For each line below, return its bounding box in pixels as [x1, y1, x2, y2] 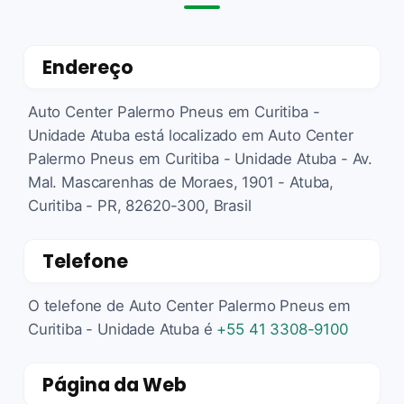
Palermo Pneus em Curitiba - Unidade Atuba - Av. [28, 149, 373, 168]
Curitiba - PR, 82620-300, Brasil [28, 196, 252, 215]
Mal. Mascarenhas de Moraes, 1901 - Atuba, [28, 172, 335, 191]
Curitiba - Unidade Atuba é [28, 319, 217, 338]
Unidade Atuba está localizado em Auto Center [28, 125, 353, 144]
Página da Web [42, 371, 187, 398]
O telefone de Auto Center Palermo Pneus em [28, 296, 351, 315]
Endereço [42, 53, 133, 80]
